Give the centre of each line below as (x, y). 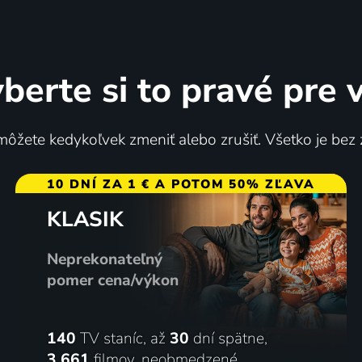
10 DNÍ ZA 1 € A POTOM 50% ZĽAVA (181, 183)
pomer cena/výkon (112, 280)
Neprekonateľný (104, 259)
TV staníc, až (122, 338)
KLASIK (85, 219)
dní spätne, (228, 338)
